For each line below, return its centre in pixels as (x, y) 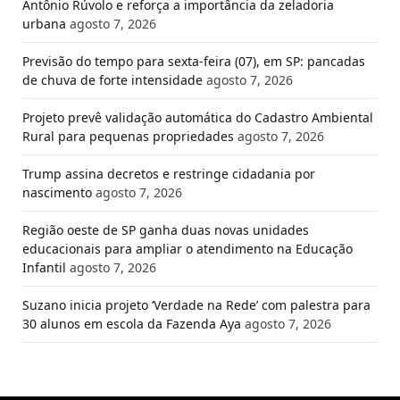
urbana (44, 24)
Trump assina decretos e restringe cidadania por (169, 174)
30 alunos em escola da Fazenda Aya (132, 324)
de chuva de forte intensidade (112, 80)
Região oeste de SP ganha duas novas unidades (166, 230)
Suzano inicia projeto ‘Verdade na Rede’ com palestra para (196, 305)
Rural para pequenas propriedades (128, 137)
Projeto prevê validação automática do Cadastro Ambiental (198, 118)
